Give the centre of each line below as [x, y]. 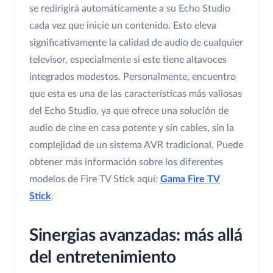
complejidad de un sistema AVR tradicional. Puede [136, 145]
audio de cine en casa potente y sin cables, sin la [132, 128]
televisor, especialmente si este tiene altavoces [128, 60]
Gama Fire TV [190, 179]
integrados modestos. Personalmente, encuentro [133, 77]
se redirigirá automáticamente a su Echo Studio [130, 9]
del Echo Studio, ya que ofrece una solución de [129, 111]
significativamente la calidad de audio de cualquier [136, 43]
